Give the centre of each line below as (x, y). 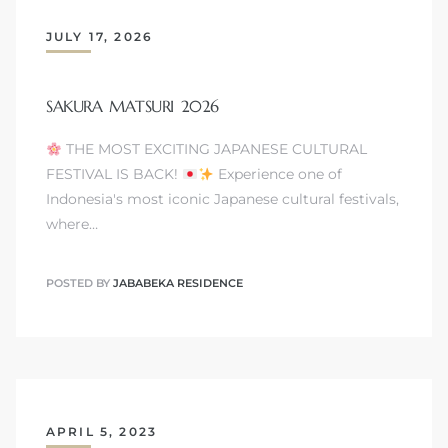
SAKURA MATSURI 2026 (132, 106)
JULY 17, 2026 (100, 37)
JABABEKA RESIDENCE (178, 282)
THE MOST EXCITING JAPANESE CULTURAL (214, 149)
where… (72, 224)
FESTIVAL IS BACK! (114, 174)
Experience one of (277, 174)
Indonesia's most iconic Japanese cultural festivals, (222, 199)
